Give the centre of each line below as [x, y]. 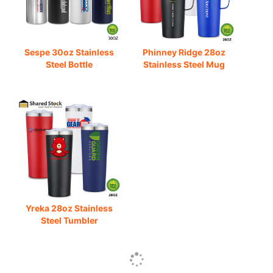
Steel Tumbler [69, 220]
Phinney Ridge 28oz [184, 52]
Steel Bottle [69, 65]
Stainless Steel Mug [184, 65]
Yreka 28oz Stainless [69, 208]
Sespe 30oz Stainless [69, 52]
